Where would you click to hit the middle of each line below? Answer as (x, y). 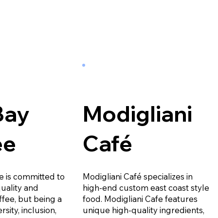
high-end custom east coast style (146, 187)
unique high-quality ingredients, (143, 210)
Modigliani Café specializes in (137, 176)
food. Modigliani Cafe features (140, 199)
